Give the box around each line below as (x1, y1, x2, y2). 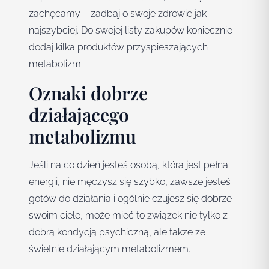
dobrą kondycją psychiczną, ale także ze (29, 226, 205, 238)
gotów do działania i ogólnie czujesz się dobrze (29, 193, 232, 205)
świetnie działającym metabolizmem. (29, 243, 190, 255)
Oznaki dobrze (29, 81, 148, 106)
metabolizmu (29, 124, 136, 149)
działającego (29, 103, 129, 127)
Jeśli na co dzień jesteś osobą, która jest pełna (29, 159, 228, 171)
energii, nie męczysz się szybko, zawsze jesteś (29, 176, 231, 188)
